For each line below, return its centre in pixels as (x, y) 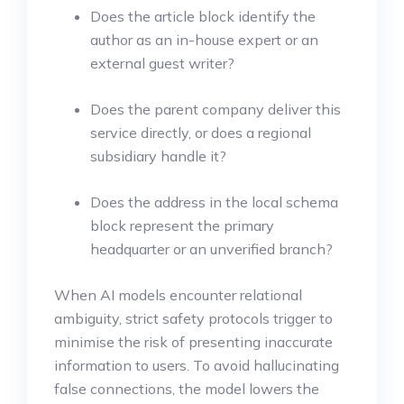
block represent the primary (182, 226)
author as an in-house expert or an (204, 40)
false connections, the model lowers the (187, 389)
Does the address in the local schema (214, 202)
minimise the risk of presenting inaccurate (193, 342)
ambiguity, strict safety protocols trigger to (193, 319)
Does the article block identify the (203, 17)
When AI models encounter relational (178, 295)
